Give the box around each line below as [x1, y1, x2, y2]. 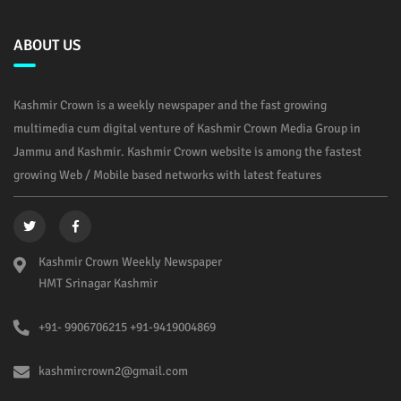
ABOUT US [13, 35, 81, 55]
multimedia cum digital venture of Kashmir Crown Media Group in [13, 120, 361, 136]
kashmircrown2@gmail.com [38, 363, 188, 379]
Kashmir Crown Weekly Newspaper [38, 253, 222, 269]
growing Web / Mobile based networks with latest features [13, 166, 321, 183]
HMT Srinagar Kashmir [38, 275, 158, 291]
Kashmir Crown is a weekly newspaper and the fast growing [13, 97, 327, 113]
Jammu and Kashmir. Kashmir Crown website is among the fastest [13, 143, 362, 159]
